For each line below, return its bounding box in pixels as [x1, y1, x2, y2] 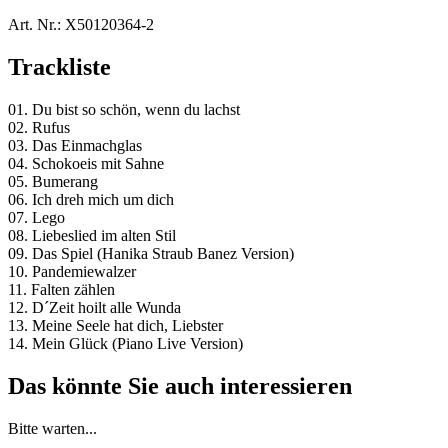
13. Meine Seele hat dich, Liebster [8, 317, 223, 335]
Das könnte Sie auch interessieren [8, 373, 352, 400]
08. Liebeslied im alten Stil [8, 227, 176, 245]
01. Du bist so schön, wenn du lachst [8, 101, 240, 119]
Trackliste [8, 54, 111, 81]
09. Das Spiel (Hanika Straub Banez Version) [8, 245, 294, 263]
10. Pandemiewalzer [8, 263, 136, 281]
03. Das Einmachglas [8, 137, 142, 155]
